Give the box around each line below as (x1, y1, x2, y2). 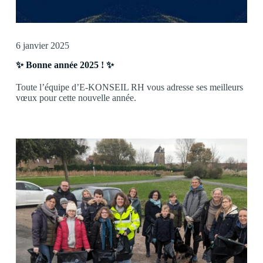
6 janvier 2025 (15, 41, 69, 51)
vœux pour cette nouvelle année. (15, 93, 136, 103)
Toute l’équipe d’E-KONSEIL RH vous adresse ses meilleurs (15, 82, 243, 93)
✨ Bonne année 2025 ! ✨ (15, 60, 114, 70)
